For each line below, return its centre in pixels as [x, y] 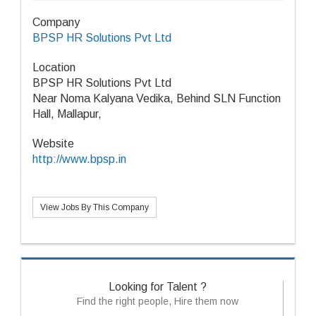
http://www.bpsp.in [79, 159]
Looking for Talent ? [158, 287]
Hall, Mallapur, [67, 114]
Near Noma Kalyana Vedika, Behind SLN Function [157, 98]
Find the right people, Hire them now [158, 301]
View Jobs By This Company [95, 207]
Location [54, 67]
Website [53, 144]
